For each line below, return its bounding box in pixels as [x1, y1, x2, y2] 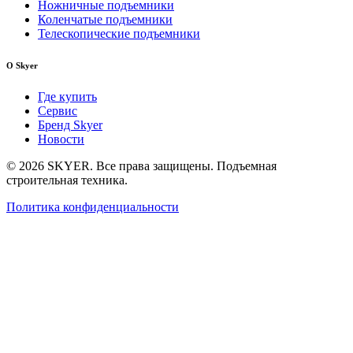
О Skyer [6, 60, 38, 70]
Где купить [38, 89, 97, 103]
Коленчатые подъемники [38, 12, 173, 26]
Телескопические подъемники [38, 26, 200, 40]
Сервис [38, 103, 77, 117]
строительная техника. [6, 173, 128, 187]
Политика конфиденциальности [6, 199, 179, 214]
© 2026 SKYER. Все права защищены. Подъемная [6, 158, 277, 173]
